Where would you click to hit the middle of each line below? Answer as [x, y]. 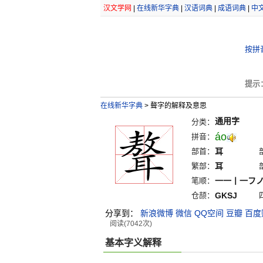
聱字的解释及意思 [177, 106]
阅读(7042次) [131, 224]
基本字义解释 [133, 243]
